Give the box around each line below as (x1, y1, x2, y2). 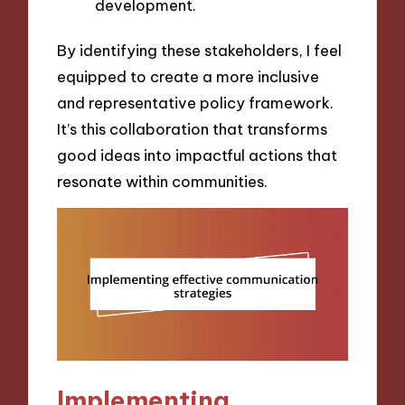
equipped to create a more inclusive (57, 66, 320, 86)
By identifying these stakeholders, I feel (57, 40, 343, 60)
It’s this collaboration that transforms (57, 118, 328, 138)
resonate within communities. (57, 171, 268, 191)
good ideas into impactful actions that (57, 145, 338, 165)
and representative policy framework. (57, 92, 334, 112)
